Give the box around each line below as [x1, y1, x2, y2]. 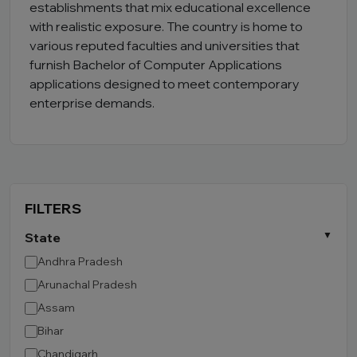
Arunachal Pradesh [37, 277, 137, 292]
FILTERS [25, 199, 81, 218]
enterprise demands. [29, 95, 155, 111]
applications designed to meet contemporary [29, 76, 300, 92]
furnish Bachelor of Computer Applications [29, 57, 282, 73]
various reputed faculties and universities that [29, 37, 300, 53]
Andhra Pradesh [37, 254, 123, 269]
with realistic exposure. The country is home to [29, 18, 303, 34]
